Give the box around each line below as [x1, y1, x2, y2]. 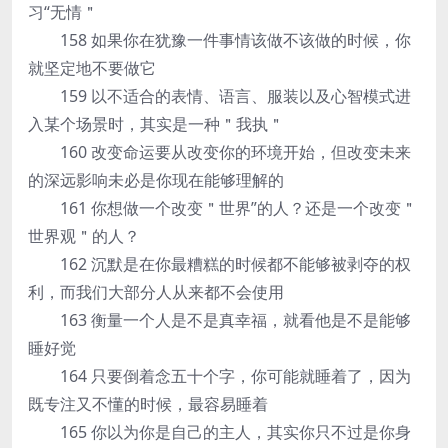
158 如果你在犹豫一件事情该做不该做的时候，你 [28, 29, 411, 51]
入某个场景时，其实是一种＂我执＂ [28, 113, 284, 135]
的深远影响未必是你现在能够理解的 [28, 169, 284, 191]
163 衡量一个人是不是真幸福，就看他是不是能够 [28, 309, 411, 331]
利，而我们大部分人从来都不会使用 [28, 281, 284, 303]
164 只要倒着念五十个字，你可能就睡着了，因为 [28, 365, 411, 387]
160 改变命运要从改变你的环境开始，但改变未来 [28, 141, 411, 163]
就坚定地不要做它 [28, 57, 156, 79]
